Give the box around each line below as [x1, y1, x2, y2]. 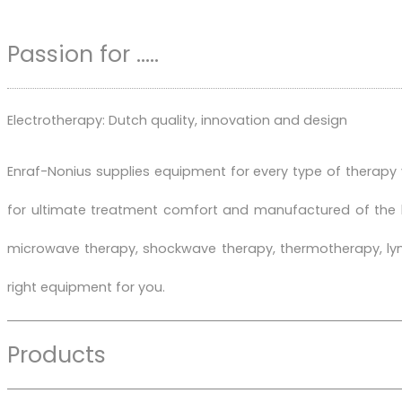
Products [7, 338, 106, 371]
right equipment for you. [7, 278, 165, 297]
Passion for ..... [7, 38, 159, 70]
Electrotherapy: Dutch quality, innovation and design [7, 110, 347, 129]
